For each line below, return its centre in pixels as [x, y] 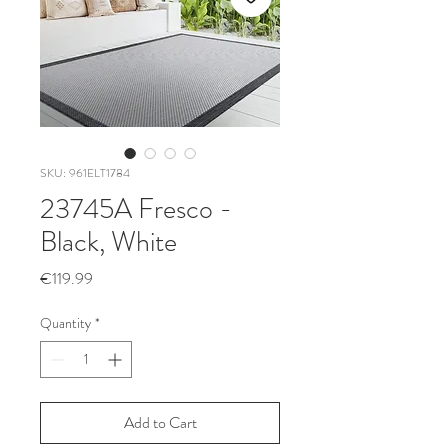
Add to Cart [160, 422]
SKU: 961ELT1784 [85, 173]
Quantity [65, 323]
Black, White [108, 242]
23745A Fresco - [136, 209]
